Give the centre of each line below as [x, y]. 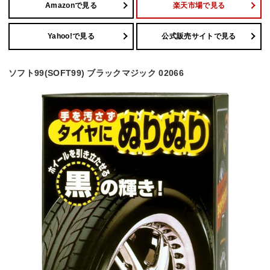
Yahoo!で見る [71, 36]
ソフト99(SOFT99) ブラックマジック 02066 [96, 73]
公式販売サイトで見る [199, 36]
